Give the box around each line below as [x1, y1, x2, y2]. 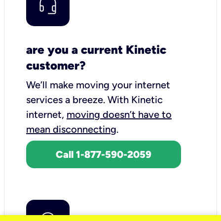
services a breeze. [26, 93, 108, 106]
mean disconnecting [26, 123, 116, 135]
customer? [26, 58, 86, 73]
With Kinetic [108, 93, 163, 106]
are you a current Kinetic [26, 42, 166, 57]
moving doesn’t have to [67, 108, 172, 120]
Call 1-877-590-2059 [56, 148, 151, 160]
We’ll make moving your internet [26, 78, 170, 91]
